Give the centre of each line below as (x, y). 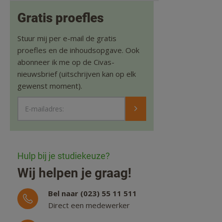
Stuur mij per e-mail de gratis (67, 38)
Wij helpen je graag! (74, 173)
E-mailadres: (44, 109)
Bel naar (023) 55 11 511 (92, 194)
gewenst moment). (50, 86)
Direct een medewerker (89, 205)
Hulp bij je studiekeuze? (64, 156)
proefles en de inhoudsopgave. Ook (78, 50)
